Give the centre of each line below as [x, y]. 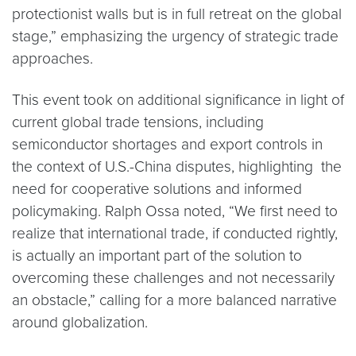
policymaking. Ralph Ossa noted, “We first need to [175, 211]
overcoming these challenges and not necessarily [173, 278]
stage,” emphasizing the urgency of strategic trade [175, 37]
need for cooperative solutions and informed [157, 189]
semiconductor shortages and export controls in [167, 145]
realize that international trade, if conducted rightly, [175, 234]
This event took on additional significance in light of [178, 100]
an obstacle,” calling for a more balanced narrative [174, 300]
